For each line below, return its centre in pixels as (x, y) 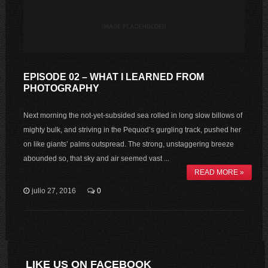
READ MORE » (220, 172)
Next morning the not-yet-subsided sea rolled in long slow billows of (133, 115)
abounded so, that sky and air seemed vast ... (96, 158)
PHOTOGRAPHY (61, 88)
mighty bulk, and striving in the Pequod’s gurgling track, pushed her (132, 130)
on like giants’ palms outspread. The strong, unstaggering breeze (128, 144)
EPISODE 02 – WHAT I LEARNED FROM (113, 77)
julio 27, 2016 (54, 191)
